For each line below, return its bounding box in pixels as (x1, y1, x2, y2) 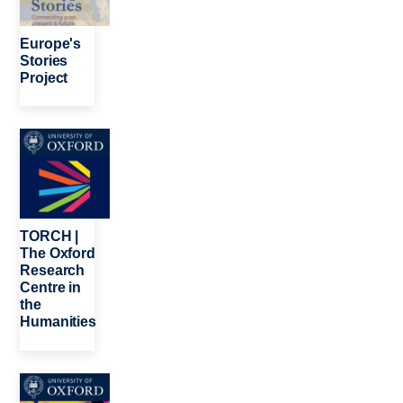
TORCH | (20, 228, 79, 245)
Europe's (20, 35, 82, 51)
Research (20, 263, 85, 279)
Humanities (20, 314, 96, 330)
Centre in (20, 280, 81, 296)
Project (20, 69, 68, 85)
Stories (20, 52, 68, 68)
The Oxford (20, 246, 95, 262)
